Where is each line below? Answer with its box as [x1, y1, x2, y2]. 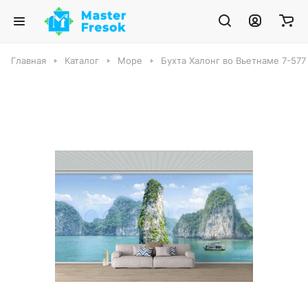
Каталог [65, 55, 99, 66]
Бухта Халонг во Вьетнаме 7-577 [161, 55, 306, 66]
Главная [11, 55, 46, 66]
